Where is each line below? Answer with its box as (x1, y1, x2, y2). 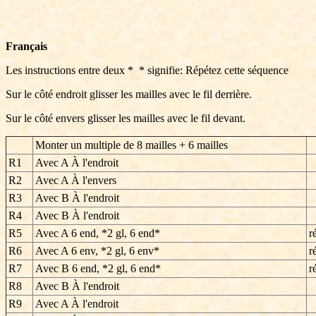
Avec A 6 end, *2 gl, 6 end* (35, 227, 160, 239)
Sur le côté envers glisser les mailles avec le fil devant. (6, 112, 245, 124)
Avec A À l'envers (35, 174, 116, 186)
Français (6, 40, 47, 52)
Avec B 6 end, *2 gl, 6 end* (35, 262, 161, 274)
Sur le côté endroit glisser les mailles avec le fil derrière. (6, 88, 252, 100)
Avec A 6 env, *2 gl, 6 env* (35, 245, 159, 257)
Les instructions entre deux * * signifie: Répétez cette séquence (6, 64, 288, 76)
